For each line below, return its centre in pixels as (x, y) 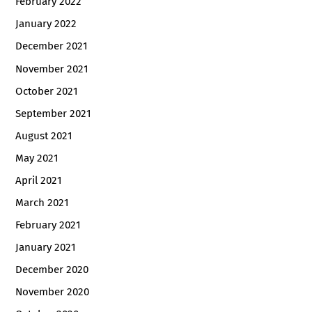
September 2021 (54, 113)
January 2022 (46, 24)
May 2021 (37, 158)
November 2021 (52, 69)
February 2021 (48, 225)
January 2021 (46, 248)
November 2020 (53, 292)
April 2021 (39, 180)
